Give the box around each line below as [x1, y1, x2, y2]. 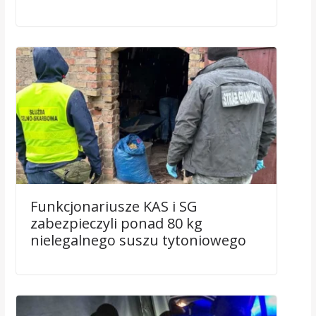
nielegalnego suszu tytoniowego [30, 230, 246, 250]
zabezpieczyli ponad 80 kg [30, 213, 202, 233]
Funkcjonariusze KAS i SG [30, 196, 197, 216]
